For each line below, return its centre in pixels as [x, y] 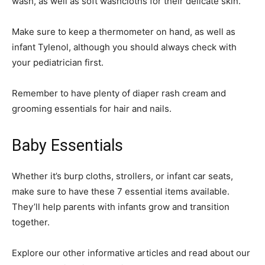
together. [31, 222]
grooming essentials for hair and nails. [92, 109]
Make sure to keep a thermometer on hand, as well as [124, 32]
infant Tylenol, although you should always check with [124, 47]
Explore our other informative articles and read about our [131, 253]
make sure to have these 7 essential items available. [121, 192]
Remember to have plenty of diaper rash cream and [119, 93]
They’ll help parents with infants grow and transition [121, 207]
